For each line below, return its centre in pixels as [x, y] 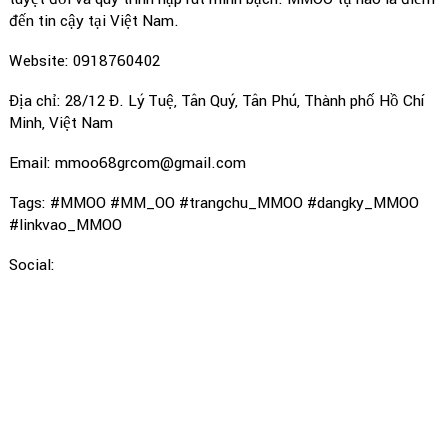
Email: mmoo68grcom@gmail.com [127, 163]
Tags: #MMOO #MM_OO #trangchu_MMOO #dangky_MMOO [214, 203]
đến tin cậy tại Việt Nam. [94, 21]
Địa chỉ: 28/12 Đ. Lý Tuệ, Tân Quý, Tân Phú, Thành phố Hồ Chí [216, 101]
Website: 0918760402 [84, 61]
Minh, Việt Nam [61, 123]
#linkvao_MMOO [65, 225]
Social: [32, 265]
